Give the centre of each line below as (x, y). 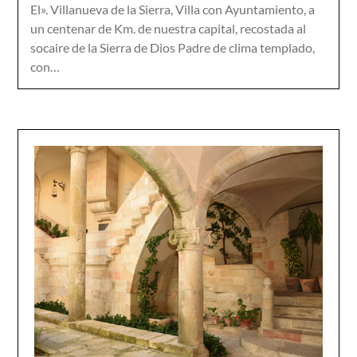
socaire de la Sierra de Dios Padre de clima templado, (173, 47)
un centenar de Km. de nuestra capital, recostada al (169, 28)
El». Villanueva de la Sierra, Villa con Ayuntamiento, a (173, 9)
